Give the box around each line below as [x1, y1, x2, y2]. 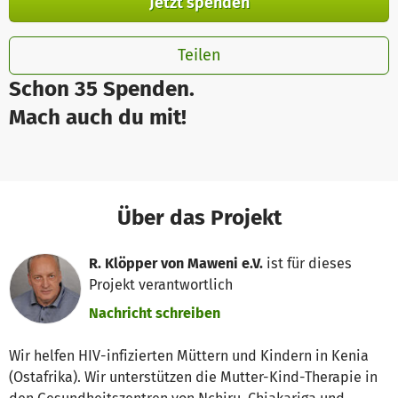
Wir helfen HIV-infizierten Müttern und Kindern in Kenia [9, 347, 369, 365]
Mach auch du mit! [9, 103, 187, 130]
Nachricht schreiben [89, 304, 221, 322]
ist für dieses [263, 254, 353, 272]
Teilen [177, 44, 221, 65]
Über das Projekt [116, 203, 282, 230]
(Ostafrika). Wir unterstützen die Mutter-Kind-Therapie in [9, 369, 378, 386]
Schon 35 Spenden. [9, 75, 195, 101]
